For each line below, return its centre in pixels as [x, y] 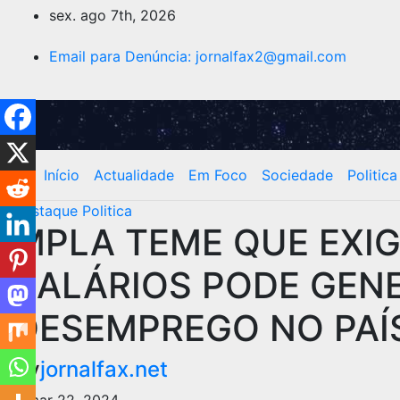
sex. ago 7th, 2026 [112, 15]
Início [62, 175]
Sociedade [297, 175]
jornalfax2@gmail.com [271, 56]
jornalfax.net [104, 369]
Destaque [48, 211]
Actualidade [134, 175]
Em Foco [218, 175]
